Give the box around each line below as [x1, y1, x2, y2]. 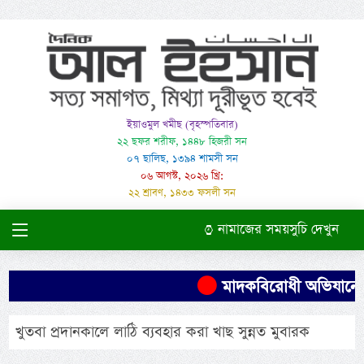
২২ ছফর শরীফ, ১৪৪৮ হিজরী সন [117, 135, 247, 149]
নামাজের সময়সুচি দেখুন [213, 220, 339, 240]
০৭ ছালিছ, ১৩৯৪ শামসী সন [126, 152, 238, 167]
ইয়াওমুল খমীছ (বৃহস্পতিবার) [126, 118, 238, 132]
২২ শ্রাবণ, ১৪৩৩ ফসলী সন [128, 186, 236, 201]
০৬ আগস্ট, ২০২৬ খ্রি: [141, 169, 223, 184]
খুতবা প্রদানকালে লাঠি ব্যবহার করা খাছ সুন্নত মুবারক [15, 322, 310, 343]
